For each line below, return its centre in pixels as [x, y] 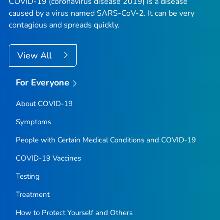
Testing [27, 176]
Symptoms [33, 122]
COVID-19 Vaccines [48, 158]
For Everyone [42, 83]
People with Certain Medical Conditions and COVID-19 [106, 140]
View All [36, 56]
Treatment [32, 194]
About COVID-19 [44, 103]
